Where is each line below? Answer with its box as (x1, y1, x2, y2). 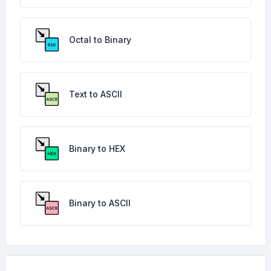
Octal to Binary (69, 34, 131, 45)
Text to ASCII (69, 89, 122, 99)
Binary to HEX (69, 143, 125, 154)
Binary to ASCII (69, 198, 131, 208)
